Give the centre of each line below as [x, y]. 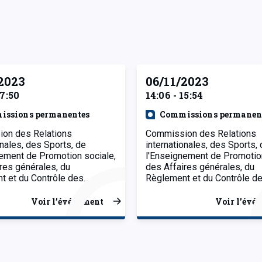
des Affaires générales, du [200, 167]
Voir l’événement [67, 201]
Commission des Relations [201, 133]
